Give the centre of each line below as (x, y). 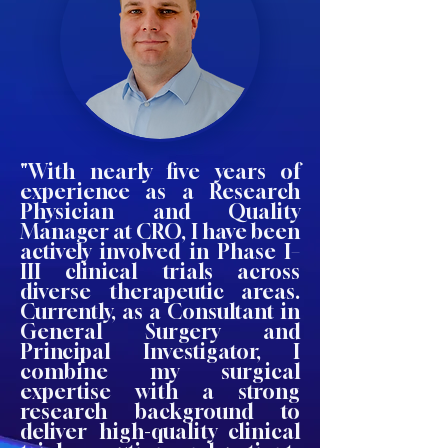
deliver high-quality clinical (160, 431)
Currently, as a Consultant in (160, 311)
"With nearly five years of (160, 171)
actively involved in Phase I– (160, 251)
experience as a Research (160, 191)
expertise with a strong (160, 391)
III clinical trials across (160, 271)
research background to (160, 411)
